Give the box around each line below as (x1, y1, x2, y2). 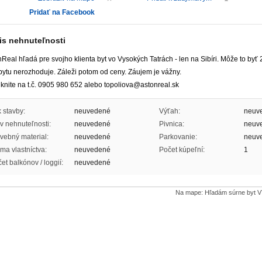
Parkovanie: (159, 133, 197, 141)
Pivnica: (159, 120, 184, 128)
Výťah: (159, 107, 180, 115)
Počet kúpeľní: (159, 146, 205, 154)
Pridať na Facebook (29, 8, 95, 16)
